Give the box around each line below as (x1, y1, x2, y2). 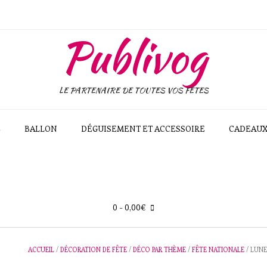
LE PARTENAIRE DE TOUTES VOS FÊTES (58, 85, 209, 96)
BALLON (24, 123, 57, 134)
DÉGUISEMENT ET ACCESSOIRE (81, 123, 205, 134)
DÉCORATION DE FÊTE (60, 246, 128, 254)
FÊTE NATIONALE (192, 246, 245, 254)
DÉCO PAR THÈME (133, 246, 187, 254)
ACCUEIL (28, 246, 55, 254)
